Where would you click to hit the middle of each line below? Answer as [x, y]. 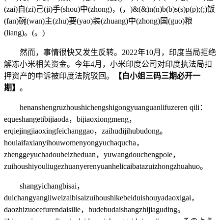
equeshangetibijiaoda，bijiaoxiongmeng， [70, 119]
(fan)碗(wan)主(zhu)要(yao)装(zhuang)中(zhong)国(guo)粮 [98, 21]
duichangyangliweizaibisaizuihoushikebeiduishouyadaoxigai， [101, 197]
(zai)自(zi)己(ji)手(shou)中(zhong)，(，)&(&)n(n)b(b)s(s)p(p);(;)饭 [110, 9]
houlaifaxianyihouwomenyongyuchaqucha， [74, 142]
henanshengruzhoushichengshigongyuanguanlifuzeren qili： [106, 107]
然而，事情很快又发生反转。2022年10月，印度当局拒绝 [110, 52]
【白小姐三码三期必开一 [157, 76]
